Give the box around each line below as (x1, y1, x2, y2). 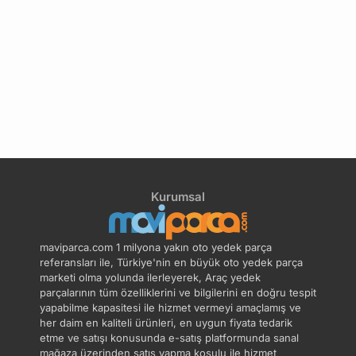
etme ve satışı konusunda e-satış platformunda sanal (40, 331, 299, 345)
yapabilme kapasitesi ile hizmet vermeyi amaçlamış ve (40, 301, 301, 315)
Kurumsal (151, 188, 205, 204)
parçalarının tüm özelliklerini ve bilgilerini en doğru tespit (40, 286, 316, 300)
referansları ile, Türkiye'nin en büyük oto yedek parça (40, 256, 303, 269)
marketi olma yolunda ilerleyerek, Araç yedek (40, 271, 261, 284)
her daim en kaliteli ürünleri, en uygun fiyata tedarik (40, 316, 292, 330)
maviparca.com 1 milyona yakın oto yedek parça (40, 241, 272, 254)
